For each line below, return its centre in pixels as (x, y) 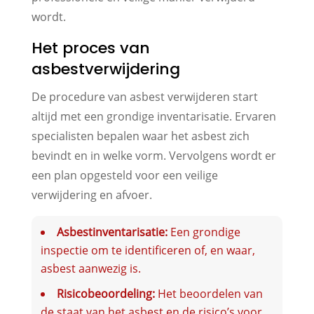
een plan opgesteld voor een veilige (124, 175)
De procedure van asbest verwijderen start (144, 96)
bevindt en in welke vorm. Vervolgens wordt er (153, 155)
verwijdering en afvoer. (91, 194)
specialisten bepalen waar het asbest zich (140, 136)
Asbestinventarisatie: (112, 232)
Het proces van (90, 48)
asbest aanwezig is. (90, 268)
